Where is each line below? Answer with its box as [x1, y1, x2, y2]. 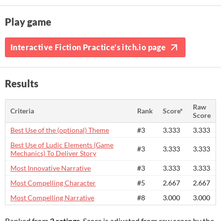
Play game [5, 16, 51, 28]
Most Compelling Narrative [10, 193, 94, 202]
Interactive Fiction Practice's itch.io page [10, 42, 166, 52]
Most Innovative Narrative [10, 164, 91, 172]
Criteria [10, 107, 34, 115]
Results [5, 77, 38, 89]
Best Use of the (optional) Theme [10, 126, 109, 134]
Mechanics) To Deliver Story [10, 149, 96, 157]
